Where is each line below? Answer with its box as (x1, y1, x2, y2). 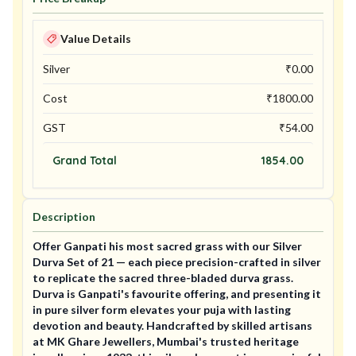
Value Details (60, 32, 131, 45)
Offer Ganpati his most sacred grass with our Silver (33, 239, 302, 253)
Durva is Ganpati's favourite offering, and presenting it (33, 287, 321, 300)
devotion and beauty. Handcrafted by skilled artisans (33, 319, 312, 332)
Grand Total (52, 153, 117, 168)
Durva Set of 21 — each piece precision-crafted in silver (33, 255, 321, 269)
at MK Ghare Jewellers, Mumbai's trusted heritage (33, 335, 299, 348)
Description (33, 210, 95, 223)
